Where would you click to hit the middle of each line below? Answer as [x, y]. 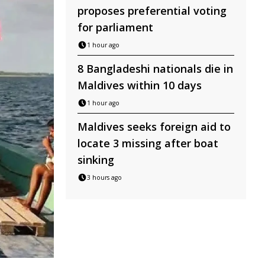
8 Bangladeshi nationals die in [155, 69]
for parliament [115, 27]
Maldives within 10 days [140, 85]
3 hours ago [104, 177]
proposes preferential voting [152, 11]
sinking [96, 160]
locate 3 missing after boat [148, 143]
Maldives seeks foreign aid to [154, 127]
